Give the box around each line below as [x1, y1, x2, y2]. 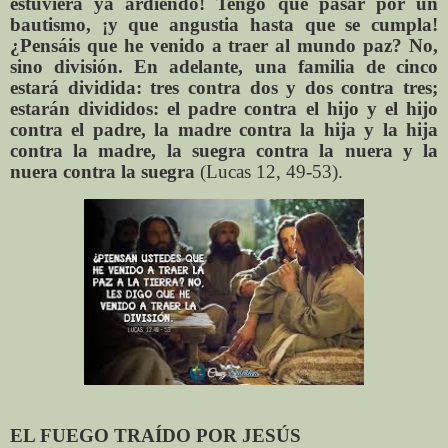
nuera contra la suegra [10, 161, 200, 183]
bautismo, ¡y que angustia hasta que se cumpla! [10, 14, 438, 36]
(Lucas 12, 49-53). [200, 161, 343, 183]
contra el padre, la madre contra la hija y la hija [10, 119, 438, 141]
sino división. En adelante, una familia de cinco [10, 56, 438, 78]
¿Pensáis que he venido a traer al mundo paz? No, [10, 35, 438, 57]
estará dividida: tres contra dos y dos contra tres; [10, 77, 438, 99]
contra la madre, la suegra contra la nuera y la [10, 140, 438, 162]
